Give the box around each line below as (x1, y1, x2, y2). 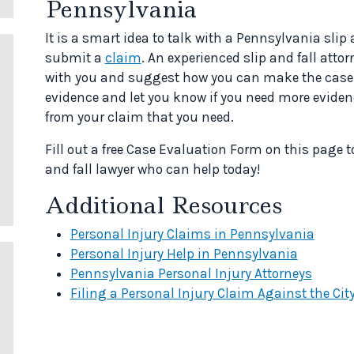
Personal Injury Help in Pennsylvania (70, 245, 298, 262)
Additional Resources (44, 189, 282, 220)
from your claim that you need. (44, 108, 234, 125)
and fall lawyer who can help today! (44, 160, 260, 177)
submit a (44, 49, 105, 66)
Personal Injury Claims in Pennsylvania (70, 225, 314, 242)
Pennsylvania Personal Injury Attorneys (70, 265, 312, 281)
